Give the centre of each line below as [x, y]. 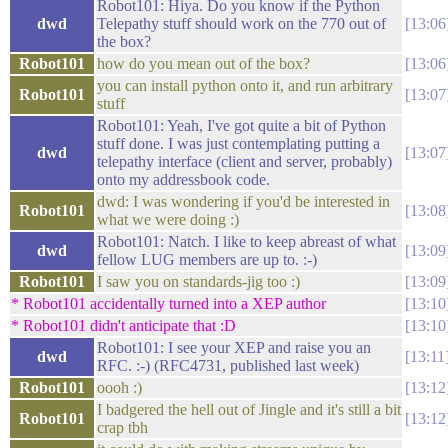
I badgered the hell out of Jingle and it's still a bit [249, 409]
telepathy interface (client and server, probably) [244, 161]
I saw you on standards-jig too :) [198, 281]
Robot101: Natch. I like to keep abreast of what [246, 241]
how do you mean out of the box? [203, 63]
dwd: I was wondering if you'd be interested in [243, 201]
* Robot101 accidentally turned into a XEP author [168, 303]
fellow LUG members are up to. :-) [207, 259]
